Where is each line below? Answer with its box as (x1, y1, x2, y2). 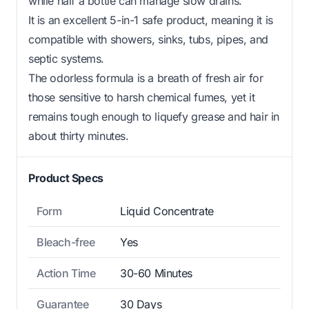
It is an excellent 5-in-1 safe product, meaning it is (28, 12, 273, 27)
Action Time (37, 266, 96, 280)
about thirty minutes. (28, 128, 129, 143)
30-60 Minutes (120, 266, 192, 280)
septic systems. (28, 51, 104, 66)
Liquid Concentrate (120, 203, 214, 218)
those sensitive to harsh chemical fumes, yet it (28, 90, 255, 104)
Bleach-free (37, 235, 95, 249)
